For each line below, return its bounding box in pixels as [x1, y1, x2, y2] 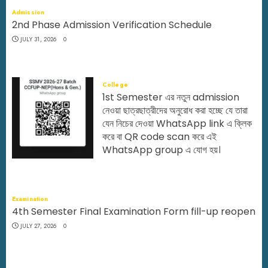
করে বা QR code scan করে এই [102, 130, 217, 144]
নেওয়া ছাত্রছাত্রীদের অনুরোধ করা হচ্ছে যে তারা [102, 103, 248, 117]
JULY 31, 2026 [20, 35, 57, 44]
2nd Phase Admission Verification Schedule [12, 18, 212, 32]
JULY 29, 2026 [110, 160, 147, 169]
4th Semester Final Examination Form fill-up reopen [12, 205, 255, 218]
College [102, 80, 128, 89]
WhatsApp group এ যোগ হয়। [102, 143, 221, 157]
